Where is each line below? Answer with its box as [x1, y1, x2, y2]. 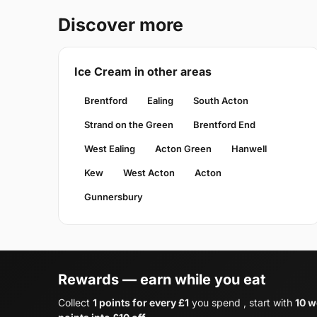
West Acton [123, 166, 175, 178]
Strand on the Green [84, 118, 173, 130]
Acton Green [155, 142, 212, 154]
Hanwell [231, 142, 267, 154]
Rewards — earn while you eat [58, 270, 265, 288]
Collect [58, 296, 93, 309]
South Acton [193, 94, 248, 106]
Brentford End [193, 118, 255, 130]
